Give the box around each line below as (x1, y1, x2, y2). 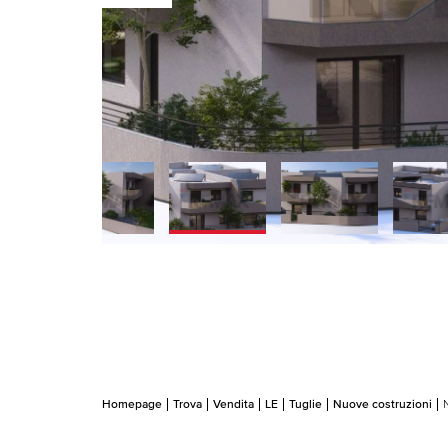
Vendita (213, 397, 254, 412)
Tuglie (289, 397, 322, 412)
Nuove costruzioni (333, 397, 432, 412)
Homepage (102, 397, 162, 412)
